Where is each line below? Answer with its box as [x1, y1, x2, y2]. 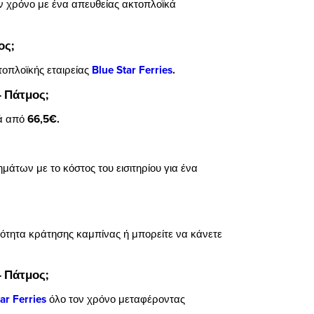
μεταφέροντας [118, 291, 185, 306]
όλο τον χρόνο [49, 291, 116, 306]
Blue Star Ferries [92, 62, 172, 78]
